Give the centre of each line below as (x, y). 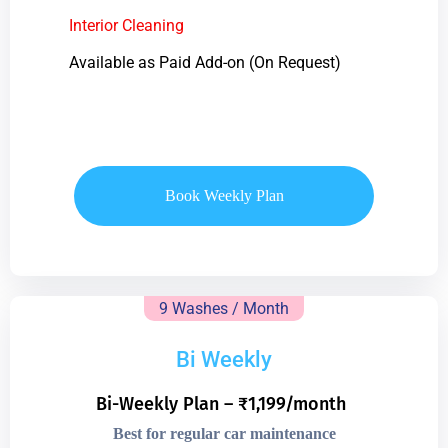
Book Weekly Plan (224, 195)
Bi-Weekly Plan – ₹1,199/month (220, 403)
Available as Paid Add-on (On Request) (204, 62)
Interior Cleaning (126, 25)
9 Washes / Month (224, 308)
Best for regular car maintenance (224, 433)
